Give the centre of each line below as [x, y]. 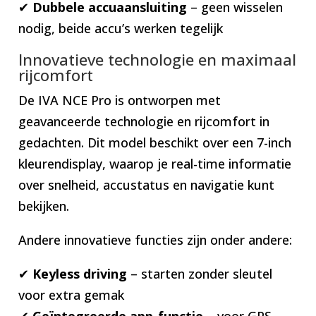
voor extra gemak [72, 294]
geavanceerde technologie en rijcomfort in [144, 121]
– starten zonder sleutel [200, 273]
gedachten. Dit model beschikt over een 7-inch [155, 142]
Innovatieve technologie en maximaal [158, 59]
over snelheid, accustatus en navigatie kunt [147, 184]
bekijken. [44, 206]
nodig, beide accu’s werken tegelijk [121, 28]
